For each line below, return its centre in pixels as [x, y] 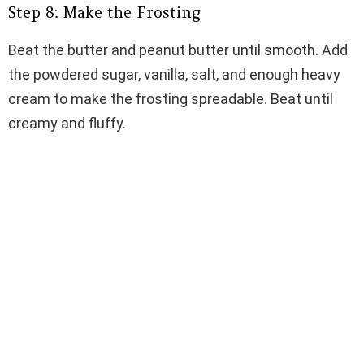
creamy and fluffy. [67, 123]
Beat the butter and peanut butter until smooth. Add [178, 50]
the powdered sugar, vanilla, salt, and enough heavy [174, 75]
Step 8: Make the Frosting [104, 13]
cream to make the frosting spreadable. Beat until [171, 99]
